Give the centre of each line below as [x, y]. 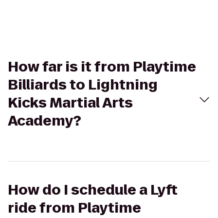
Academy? [45, 121]
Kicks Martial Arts [70, 103]
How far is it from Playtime [102, 67]
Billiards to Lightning [83, 85]
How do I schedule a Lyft [93, 190]
